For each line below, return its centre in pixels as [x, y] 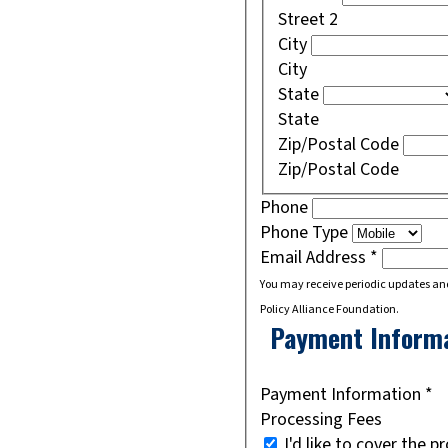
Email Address [315, 258]
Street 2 [307, 20]
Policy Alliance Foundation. [329, 310]
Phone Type [306, 233]
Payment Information [342, 395]
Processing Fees [321, 420]
